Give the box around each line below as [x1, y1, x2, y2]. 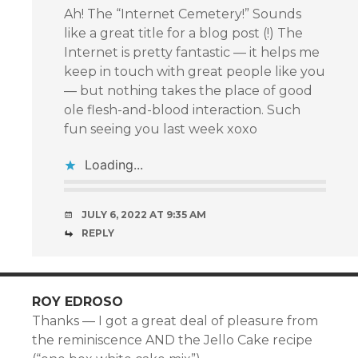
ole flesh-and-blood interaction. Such [64, 101, 300, 117]
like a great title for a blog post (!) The [64, 25, 303, 41]
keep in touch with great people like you [64, 63, 325, 79]
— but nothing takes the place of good [64, 82, 312, 98]
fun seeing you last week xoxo [64, 121, 257, 137]
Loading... [85, 156, 143, 173]
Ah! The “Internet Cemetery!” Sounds [64, 6, 301, 22]
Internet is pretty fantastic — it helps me [64, 44, 320, 60]
